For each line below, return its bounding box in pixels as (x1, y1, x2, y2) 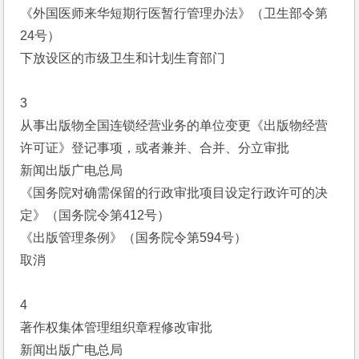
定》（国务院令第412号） (20, 208, 171, 222)
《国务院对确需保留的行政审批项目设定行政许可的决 (20, 186, 329, 200)
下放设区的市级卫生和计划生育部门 (20, 51, 226, 65)
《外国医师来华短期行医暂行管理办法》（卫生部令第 (20, 6, 329, 20)
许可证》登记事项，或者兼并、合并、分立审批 (20, 141, 290, 155)
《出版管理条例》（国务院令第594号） (20, 231, 248, 244)
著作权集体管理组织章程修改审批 (20, 321, 213, 334)
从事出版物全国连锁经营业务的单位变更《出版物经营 (20, 119, 329, 132)
